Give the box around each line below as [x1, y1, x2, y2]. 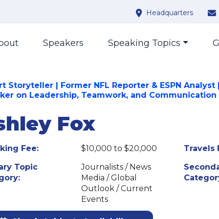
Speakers [43, 38, 84, 48]
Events [81, 195, 109, 204]
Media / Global [81, 173, 137, 182]
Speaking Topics [108, 38, 181, 48]
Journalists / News [81, 162, 152, 172]
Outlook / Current [81, 184, 153, 193]
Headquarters [146, 8, 193, 17]
